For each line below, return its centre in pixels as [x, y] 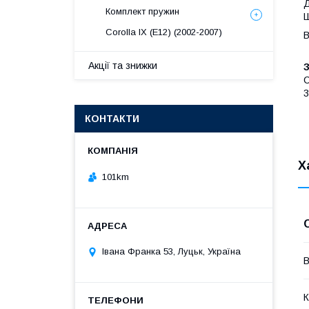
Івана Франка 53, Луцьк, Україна [171, 252]
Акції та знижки [123, 66]
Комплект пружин [142, 11]
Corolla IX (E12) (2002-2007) [164, 32]
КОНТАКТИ [112, 119]
